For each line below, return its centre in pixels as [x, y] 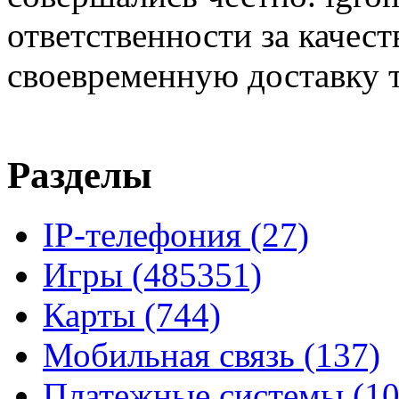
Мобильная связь [173, 354]
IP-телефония [147, 234]
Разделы [80, 175]
